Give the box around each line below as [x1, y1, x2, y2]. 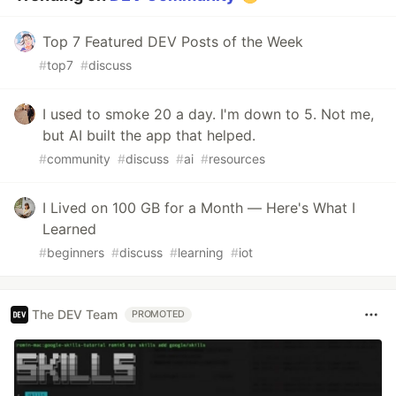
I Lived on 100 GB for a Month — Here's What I [42, 198, 355, 217]
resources [209, 150, 265, 166]
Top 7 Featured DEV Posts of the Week [42, 32, 303, 50]
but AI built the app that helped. [42, 126, 255, 144]
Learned [42, 219, 96, 238]
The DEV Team [32, 307, 118, 323]
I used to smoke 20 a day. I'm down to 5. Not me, [42, 104, 374, 123]
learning [178, 244, 224, 260]
